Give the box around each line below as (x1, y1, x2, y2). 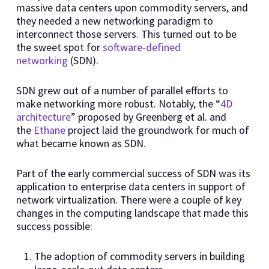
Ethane (33, 122, 65, 137)
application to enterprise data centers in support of (16, 179, 246, 193)
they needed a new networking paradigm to (16, 13, 213, 28)
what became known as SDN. (16, 136, 146, 150)
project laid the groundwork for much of (65, 122, 249, 137)
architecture (16, 109, 71, 124)
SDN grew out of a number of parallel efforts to (16, 83, 228, 97)
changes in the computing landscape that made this (16, 205, 249, 220)
